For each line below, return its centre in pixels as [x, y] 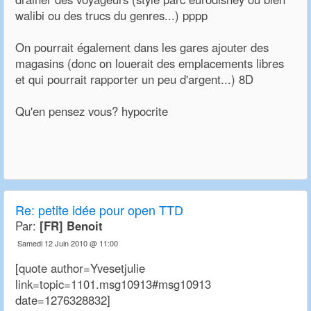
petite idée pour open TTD [111, 210]
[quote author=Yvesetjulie [80, 268]
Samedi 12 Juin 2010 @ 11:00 [68, 243]
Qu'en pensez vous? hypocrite [92, 111]
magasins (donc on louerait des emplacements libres [150, 64]
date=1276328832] [63, 300]
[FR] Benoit [71, 226]
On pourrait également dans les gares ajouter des [142, 48]
